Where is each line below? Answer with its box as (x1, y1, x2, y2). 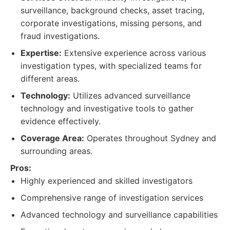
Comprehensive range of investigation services (21, 193, 203, 203)
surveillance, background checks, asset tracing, (21, 5, 204, 15)
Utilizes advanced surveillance (70, 90, 190, 101)
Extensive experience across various (62, 48, 206, 58)
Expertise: (21, 48, 62, 58)
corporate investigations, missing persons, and (21, 18, 202, 28)
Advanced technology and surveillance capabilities (21, 209, 218, 220)
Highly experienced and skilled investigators (21, 176, 193, 186)
